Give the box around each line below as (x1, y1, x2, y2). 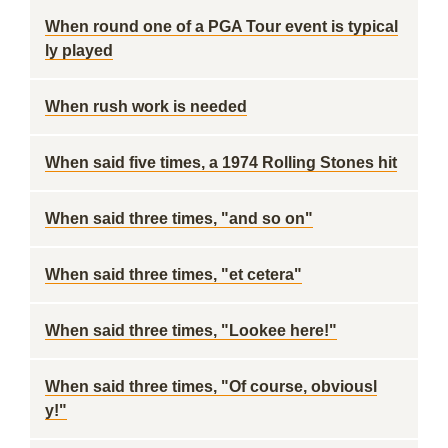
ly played (45, 42, 113, 59)
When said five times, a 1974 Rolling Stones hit (45, 154, 397, 171)
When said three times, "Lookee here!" (45, 322, 337, 339)
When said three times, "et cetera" (45, 266, 302, 283)
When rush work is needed (45, 98, 247, 115)
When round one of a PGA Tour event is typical (45, 18, 398, 35)
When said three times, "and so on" (45, 210, 313, 227)
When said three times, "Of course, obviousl (45, 378, 377, 395)
